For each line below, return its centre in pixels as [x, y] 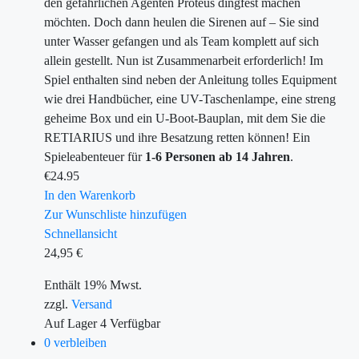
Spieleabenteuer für [95, 157]
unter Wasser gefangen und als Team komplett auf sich [182, 41]
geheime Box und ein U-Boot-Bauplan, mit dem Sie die [185, 118]
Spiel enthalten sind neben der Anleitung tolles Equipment [190, 80]
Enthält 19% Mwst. [93, 285]
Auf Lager [71, 323]
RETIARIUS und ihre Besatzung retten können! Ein [177, 137]
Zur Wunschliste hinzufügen [115, 214]
